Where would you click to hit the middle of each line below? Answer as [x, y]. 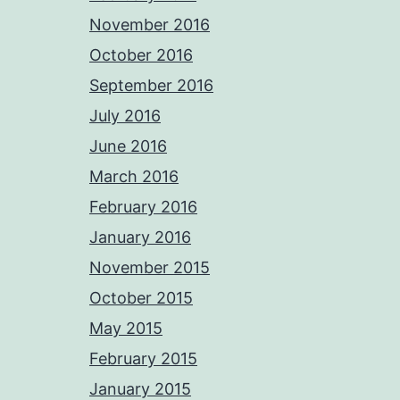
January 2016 [140, 237]
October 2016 [141, 55]
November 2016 [150, 25]
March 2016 [134, 177]
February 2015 [143, 359]
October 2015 [141, 298]
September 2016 [151, 86]
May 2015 [126, 329]
